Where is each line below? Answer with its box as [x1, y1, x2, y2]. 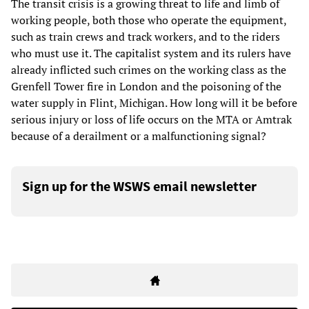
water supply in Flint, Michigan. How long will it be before [11, 94, 297, 110]
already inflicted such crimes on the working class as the [11, 61, 286, 77]
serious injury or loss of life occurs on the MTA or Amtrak [11, 111, 292, 127]
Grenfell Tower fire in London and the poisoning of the [11, 78, 281, 94]
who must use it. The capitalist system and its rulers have [11, 45, 291, 61]
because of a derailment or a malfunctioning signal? [11, 128, 266, 143]
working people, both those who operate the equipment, [11, 12, 286, 28]
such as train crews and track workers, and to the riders [11, 28, 280, 44]
